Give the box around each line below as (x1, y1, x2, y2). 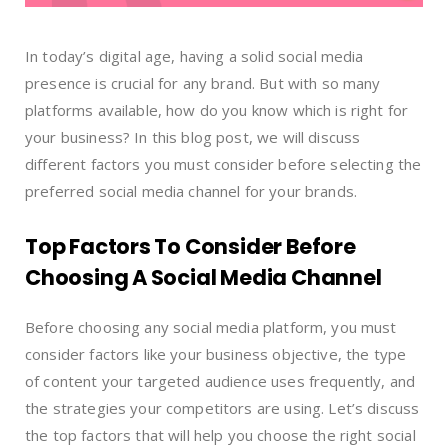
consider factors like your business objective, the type (25, 343, 407, 364)
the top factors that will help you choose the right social (25, 424, 416, 445)
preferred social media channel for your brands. (25, 180, 358, 201)
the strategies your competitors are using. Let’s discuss (25, 397, 420, 418)
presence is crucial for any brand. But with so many (25, 72, 381, 93)
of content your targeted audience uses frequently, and (25, 370, 416, 391)
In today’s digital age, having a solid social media (25, 45, 364, 66)
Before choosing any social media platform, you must (25, 316, 397, 337)
